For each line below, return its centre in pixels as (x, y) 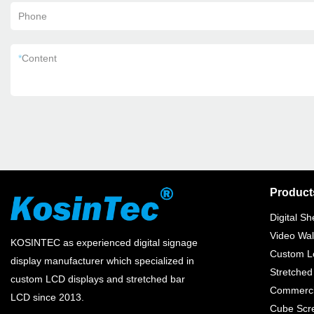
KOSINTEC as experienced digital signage (104, 243)
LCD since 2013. (49, 297)
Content (39, 58)
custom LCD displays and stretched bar (98, 279)
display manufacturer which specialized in (102, 261)
